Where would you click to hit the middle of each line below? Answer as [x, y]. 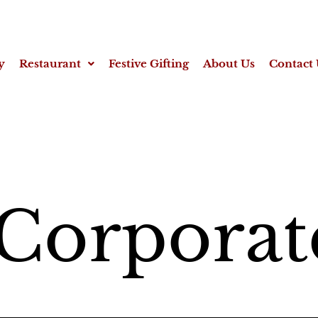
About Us [229, 64]
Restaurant [50, 64]
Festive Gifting [148, 64]
